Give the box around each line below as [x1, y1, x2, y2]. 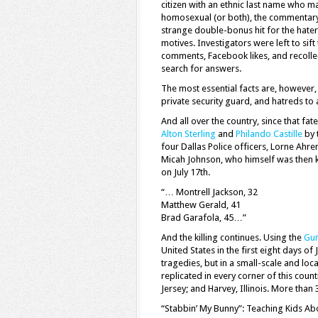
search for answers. [161, 63, 241, 74]
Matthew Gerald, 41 [161, 199, 241, 210]
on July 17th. [161, 167, 210, 177]
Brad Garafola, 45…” [161, 212, 246, 223]
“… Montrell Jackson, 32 [161, 187, 258, 197]
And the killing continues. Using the [161, 232, 304, 243]
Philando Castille [236, 128, 302, 139]
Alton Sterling [161, 128, 216, 139]
